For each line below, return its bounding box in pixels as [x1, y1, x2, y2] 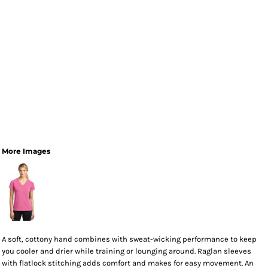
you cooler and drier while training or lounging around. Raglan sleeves [2, 246, 251, 255]
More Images [2, 147, 50, 156]
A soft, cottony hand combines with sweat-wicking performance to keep [2, 234, 257, 243]
